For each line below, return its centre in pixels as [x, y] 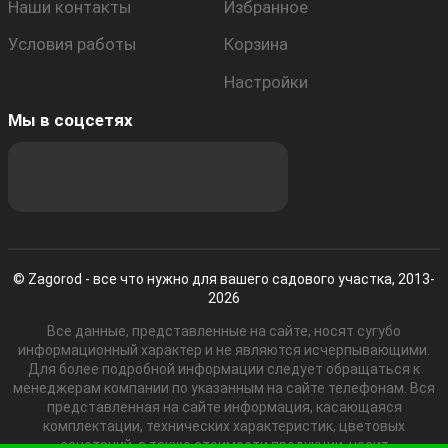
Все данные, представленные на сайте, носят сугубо [224, 331]
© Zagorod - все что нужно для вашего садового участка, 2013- [224, 279]
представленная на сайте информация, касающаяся [224, 407]
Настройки [266, 81]
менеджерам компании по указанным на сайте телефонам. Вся [224, 388]
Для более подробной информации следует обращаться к [224, 369]
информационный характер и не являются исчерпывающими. [224, 350]
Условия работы [72, 44]
